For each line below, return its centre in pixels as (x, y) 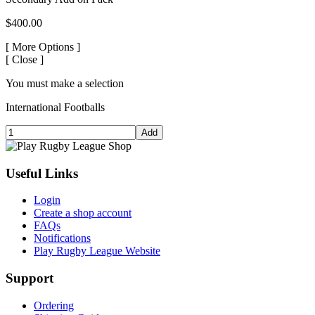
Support (30, 278)
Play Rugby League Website (97, 251)
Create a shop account (83, 213)
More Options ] (46, 46)
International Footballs (55, 107)
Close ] (28, 59)
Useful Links (42, 173)
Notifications (62, 238)
